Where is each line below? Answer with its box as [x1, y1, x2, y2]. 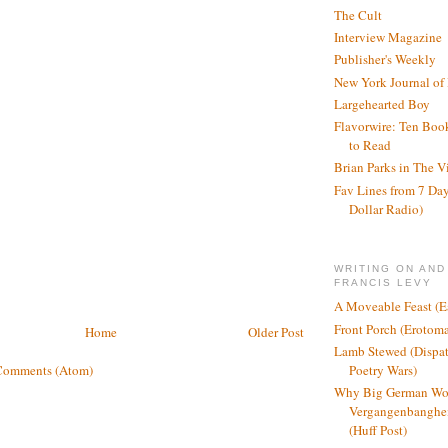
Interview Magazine [334, 28, 442, 47]
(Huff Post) [349, 421, 407, 440]
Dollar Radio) [349, 199, 423, 218]
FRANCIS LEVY [334, 276, 433, 288]
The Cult [334, 5, 382, 24]
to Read [349, 136, 391, 155]
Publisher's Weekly [334, 50, 436, 69]
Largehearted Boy [334, 94, 430, 113]
